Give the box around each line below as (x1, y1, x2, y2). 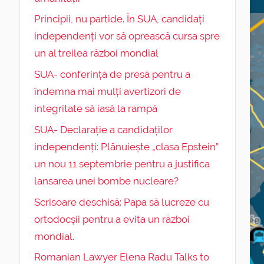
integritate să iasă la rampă (34, 103, 157, 115)
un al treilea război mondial (34, 47, 159, 60)
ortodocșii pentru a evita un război (34, 213, 190, 225)
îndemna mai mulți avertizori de (34, 85, 181, 98)
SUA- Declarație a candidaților (34, 123, 173, 136)
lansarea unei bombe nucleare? (34, 174, 179, 187)
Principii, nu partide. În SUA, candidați (34, 13, 204, 25)
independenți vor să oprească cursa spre (34, 30, 220, 42)
